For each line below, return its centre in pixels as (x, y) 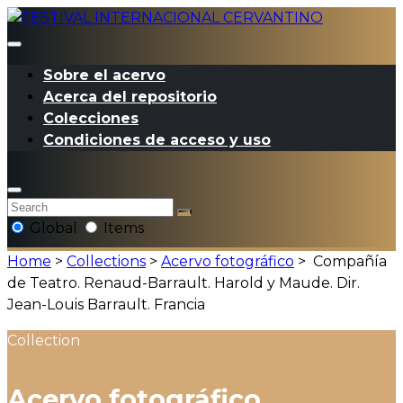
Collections (106, 262)
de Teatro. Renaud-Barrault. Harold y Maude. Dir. (184, 283)
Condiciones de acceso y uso (157, 140)
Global (54, 228)
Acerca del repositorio (130, 97)
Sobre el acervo (104, 75)
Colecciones (91, 118)
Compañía (348, 262)
